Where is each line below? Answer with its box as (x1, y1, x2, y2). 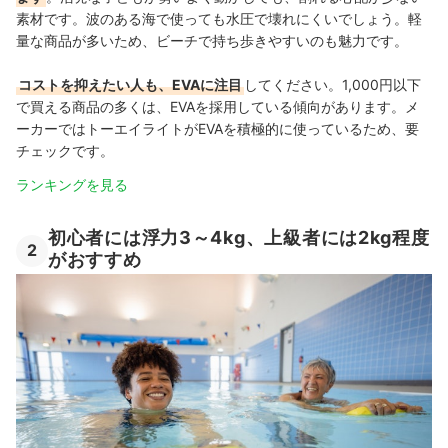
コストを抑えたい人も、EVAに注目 (18, 76, 242, 94)
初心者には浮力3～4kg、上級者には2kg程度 (48, 227, 430, 249)
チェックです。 (16, 142, 114, 160)
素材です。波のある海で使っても (16, 10, 226, 28)
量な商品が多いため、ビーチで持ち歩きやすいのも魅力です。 (16, 32, 408, 50)
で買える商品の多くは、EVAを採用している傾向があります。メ (16, 98, 419, 116)
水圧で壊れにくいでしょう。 (226, 10, 408, 28)
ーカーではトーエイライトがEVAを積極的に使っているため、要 (16, 120, 419, 138)
